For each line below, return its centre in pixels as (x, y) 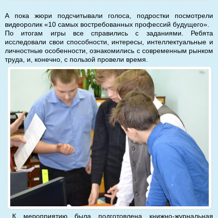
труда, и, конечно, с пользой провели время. (76, 59)
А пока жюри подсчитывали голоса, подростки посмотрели (109, 15)
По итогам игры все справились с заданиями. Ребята (109, 33)
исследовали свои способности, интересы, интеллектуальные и (109, 42)
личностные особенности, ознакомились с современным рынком (109, 50)
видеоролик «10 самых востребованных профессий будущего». (107, 24)
